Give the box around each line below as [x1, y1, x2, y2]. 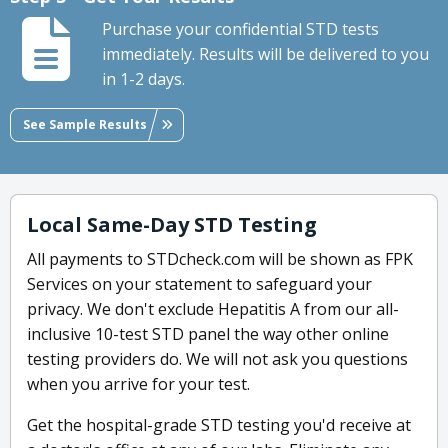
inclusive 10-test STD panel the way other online [27, 323, 389, 346]
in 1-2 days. [102, 68, 185, 91]
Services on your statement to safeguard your [27, 273, 372, 296]
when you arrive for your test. [27, 373, 250, 396]
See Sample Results [23, 115, 147, 133]
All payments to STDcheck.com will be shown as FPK [27, 248, 413, 271]
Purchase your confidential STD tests [102, 18, 379, 41]
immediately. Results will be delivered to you [102, 43, 429, 66]
